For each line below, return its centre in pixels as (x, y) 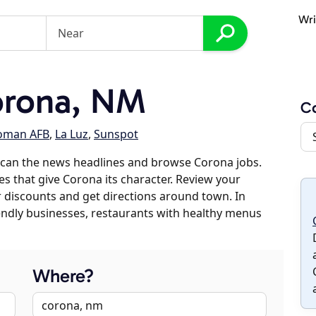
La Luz (72, 134)
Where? (63, 276)
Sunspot (116, 134)
